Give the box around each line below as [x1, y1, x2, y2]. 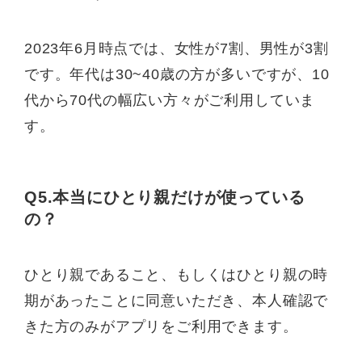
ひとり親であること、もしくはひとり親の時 [24, 267, 329, 284]
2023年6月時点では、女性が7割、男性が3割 [24, 40, 329, 57]
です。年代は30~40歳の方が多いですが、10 [24, 65, 330, 82]
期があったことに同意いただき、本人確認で [24, 293, 329, 309]
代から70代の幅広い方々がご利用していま [24, 91, 316, 108]
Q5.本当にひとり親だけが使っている [24, 187, 305, 206]
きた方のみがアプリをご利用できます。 [24, 318, 298, 335]
